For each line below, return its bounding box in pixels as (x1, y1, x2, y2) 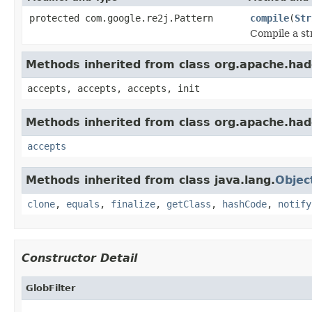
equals (66, 198, 100, 210)
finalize (111, 198, 155, 210)
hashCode (222, 198, 267, 210)
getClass (166, 198, 211, 210)
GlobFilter (26, 282, 75, 293)
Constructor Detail (22, 251, 137, 265)
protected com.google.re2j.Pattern (29, 12, 213, 24)
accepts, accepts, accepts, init (27, 82, 200, 94)
